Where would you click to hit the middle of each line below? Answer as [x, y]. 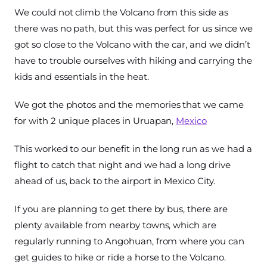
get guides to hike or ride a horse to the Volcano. [120, 257]
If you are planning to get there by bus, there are [121, 209]
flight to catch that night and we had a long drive [122, 165]
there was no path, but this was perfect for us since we [133, 29]
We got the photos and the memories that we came [129, 105]
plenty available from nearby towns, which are [115, 225]
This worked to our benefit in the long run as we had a [133, 149]
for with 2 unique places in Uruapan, [95, 121]
